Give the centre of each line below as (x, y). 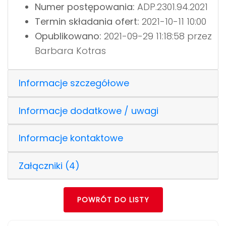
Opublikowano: (68, 36)
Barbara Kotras (70, 50)
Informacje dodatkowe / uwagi (89, 110)
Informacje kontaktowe (71, 138)
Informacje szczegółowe (74, 83)
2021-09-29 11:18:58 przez (156, 36)
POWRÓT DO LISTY (113, 200)
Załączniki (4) (49, 165)
